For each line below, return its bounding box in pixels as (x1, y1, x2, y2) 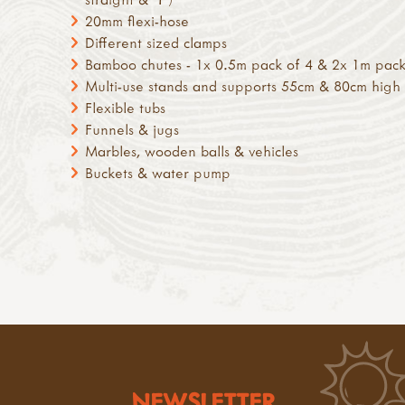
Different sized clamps (84, 33, 227, 52)
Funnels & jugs (84, 119, 179, 138)
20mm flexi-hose (84, 11, 189, 30)
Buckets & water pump (84, 163, 231, 182)
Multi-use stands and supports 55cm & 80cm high (84, 76, 400, 95)
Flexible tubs (84, 98, 165, 117)
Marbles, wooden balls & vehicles (84, 141, 298, 160)
